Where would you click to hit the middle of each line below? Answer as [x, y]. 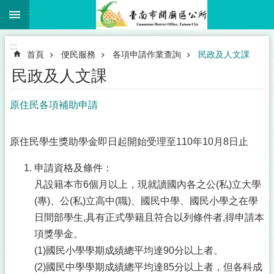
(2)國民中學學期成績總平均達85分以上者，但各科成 [148, 267]
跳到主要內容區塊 [45, 12]
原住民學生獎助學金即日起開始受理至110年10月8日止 [129, 142]
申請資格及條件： [73, 168]
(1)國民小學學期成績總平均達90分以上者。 [129, 250]
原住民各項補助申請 [54, 105]
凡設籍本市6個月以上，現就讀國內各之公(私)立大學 [148, 184]
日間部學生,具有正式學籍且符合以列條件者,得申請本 [149, 217]
